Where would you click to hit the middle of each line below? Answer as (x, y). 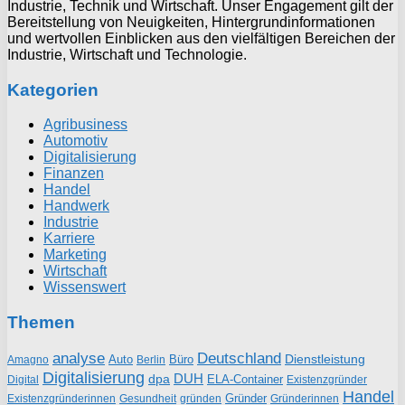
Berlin (151, 359)
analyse (79, 358)
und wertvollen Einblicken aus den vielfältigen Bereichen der (201, 38)
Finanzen (74, 174)
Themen (41, 322)
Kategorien (53, 89)
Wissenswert (85, 287)
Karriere (69, 239)
